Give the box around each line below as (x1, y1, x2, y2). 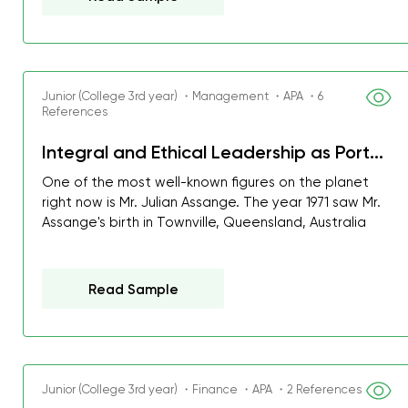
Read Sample (88, 281, 179, 298)
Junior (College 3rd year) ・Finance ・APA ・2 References (42, 382, 362, 396)
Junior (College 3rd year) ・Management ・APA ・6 (42, 89, 324, 103)
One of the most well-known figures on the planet (42, 174, 370, 190)
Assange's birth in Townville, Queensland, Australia (42, 214, 367, 230)
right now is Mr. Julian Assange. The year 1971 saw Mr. (42, 194, 382, 210)
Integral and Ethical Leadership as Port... (42, 141, 384, 163)
